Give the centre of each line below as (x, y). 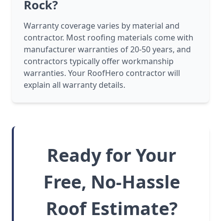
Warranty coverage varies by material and (102, 26)
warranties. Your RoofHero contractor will (102, 73)
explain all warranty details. (74, 85)
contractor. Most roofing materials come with (109, 38)
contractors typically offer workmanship (99, 61)
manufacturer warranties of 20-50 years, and (107, 50)
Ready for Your (111, 155)
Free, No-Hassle (111, 182)
